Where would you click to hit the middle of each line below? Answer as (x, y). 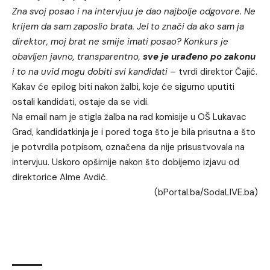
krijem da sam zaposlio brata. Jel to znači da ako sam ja (128, 27)
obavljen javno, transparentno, (76, 57)
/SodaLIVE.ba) (229, 193)
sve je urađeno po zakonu (198, 57)
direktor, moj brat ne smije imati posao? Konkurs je (120, 42)
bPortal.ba (179, 193)
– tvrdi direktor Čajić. (214, 72)
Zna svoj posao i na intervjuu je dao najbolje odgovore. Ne (134, 12)
